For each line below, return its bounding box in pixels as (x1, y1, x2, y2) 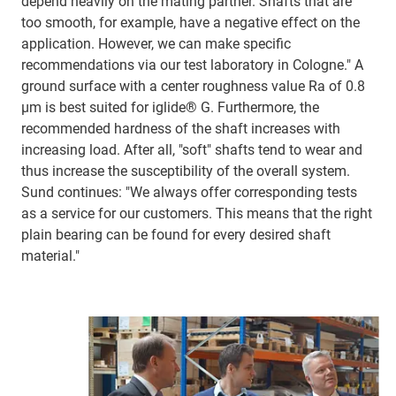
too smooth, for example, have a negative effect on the (21, 13, 360, 31)
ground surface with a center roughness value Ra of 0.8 (21, 77, 365, 95)
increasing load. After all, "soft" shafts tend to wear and (21, 141, 362, 158)
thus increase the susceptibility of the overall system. (21, 162, 350, 179)
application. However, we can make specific (21, 34, 291, 52)
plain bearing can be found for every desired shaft (21, 225, 331, 243)
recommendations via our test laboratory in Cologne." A (21, 56, 363, 73)
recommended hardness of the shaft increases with (21, 119, 340, 137)
